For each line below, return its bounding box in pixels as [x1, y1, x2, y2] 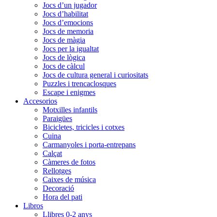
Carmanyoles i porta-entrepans [43, 140, 136, 149]
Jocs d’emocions [43, 18, 93, 27]
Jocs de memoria [43, 27, 93, 35]
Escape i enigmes [43, 88, 95, 96]
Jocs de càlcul [43, 62, 85, 70]
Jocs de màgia [43, 36, 85, 44]
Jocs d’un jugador [43, 1, 97, 9]
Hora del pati [43, 193, 82, 201]
